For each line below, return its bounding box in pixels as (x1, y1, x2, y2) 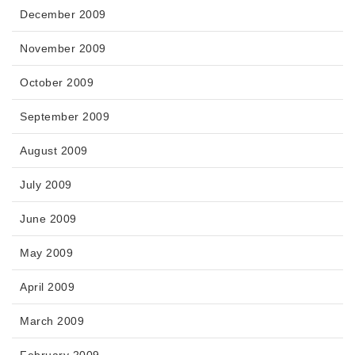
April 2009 (20, 281, 74, 294)
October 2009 (20, 76, 94, 90)
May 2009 (20, 246, 73, 260)
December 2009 (20, 8, 106, 21)
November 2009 (20, 42, 106, 55)
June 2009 (20, 212, 77, 226)
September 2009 (20, 110, 109, 124)
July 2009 (20, 178, 72, 192)
